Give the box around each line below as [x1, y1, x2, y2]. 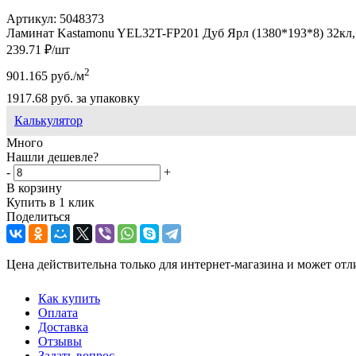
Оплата [38, 306, 78, 320]
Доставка [38, 320, 88, 335]
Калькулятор [14, 114, 83, 128]
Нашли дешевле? [6, 150, 99, 164]
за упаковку [73, 91, 140, 106]
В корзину [6, 181, 62, 195]
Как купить [38, 292, 100, 306]
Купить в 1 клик [6, 195, 95, 210]
